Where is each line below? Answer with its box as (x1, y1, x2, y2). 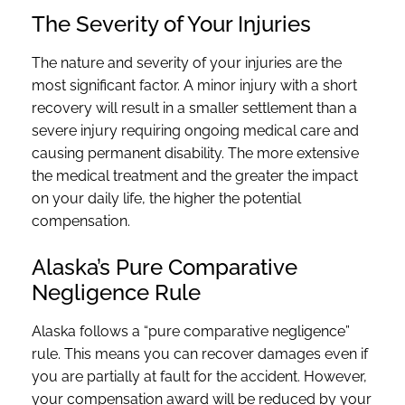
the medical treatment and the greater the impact (32, 166, 358, 184)
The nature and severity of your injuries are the (32, 53, 342, 71)
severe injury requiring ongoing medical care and (32, 121, 359, 139)
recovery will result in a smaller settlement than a (32, 99, 357, 117)
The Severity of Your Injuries (32, 10, 311, 37)
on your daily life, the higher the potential (32, 189, 301, 207)
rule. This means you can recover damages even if (32, 344, 368, 363)
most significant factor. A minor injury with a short (32, 76, 357, 94)
